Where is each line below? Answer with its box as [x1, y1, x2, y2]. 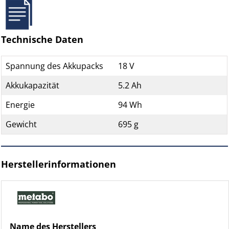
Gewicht [6, 119, 37, 130]
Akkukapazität [6, 80, 60, 91]
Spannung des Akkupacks [6, 60, 104, 72]
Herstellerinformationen [1, 158, 117, 170]
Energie [6, 99, 35, 110]
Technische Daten [1, 33, 84, 45]
